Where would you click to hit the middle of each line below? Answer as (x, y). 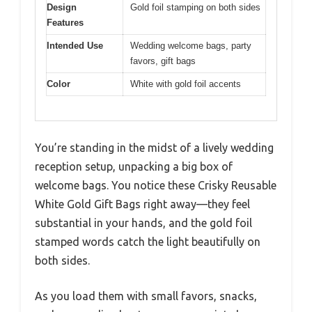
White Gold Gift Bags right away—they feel (142, 204)
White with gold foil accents (186, 84)
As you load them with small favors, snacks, (146, 296)
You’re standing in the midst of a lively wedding (154, 147)
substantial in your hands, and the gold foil (143, 223)
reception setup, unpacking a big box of (134, 166)
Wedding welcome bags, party (191, 46)
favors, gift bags (163, 61)
